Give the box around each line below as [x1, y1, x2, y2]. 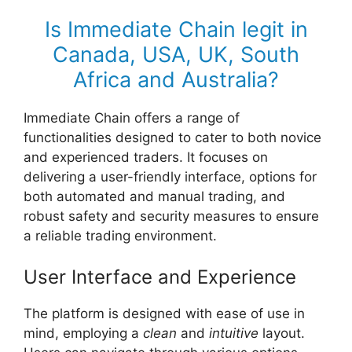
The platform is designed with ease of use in [24, 305, 305, 321]
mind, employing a [24, 324, 143, 341]
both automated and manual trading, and [24, 189, 285, 205]
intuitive [209, 324, 258, 341]
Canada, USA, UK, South [53, 42, 299, 68]
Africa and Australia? [73, 67, 279, 93]
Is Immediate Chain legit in [44, 16, 308, 43]
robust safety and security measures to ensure [24, 208, 319, 225]
